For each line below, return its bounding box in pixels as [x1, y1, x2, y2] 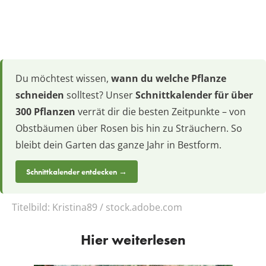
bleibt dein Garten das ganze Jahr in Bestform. [15, 138, 221, 152]
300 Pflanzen [15, 105, 75, 119]
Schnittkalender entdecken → [26, 166, 127, 178]
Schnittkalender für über [135, 88, 253, 102]
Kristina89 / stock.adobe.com [52, 201, 182, 214]
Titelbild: [12, 201, 52, 214]
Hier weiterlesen [80, 230, 186, 249]
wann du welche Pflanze [111, 72, 226, 85]
